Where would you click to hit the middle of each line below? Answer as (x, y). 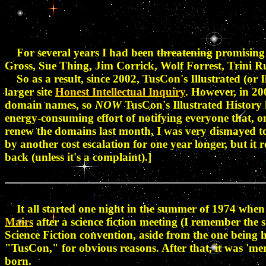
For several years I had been (81, 52)
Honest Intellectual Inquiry (120, 91)
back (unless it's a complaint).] (78, 157)
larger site (30, 91)
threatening (185, 52)
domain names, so (50, 104)
